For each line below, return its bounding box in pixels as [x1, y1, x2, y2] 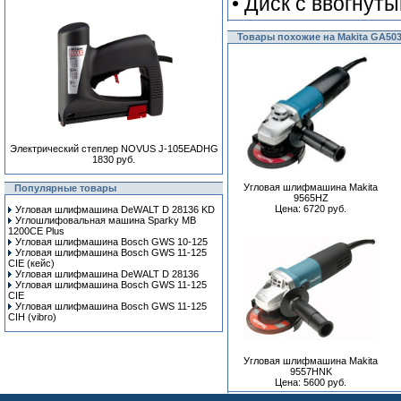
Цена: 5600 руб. [275, 377, 346, 388]
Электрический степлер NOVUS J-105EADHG [9, 143, 218, 154]
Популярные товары [14, 183, 116, 193]
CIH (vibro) [8, 311, 56, 322]
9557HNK [289, 366, 332, 377]
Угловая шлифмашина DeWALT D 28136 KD [15, 204, 215, 215]
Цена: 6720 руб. [275, 203, 346, 214]
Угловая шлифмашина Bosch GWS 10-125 [15, 236, 208, 247]
